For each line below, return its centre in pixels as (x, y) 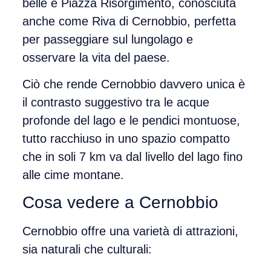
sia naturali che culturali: (87, 250)
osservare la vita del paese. (96, 57)
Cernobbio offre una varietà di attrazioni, (130, 231)
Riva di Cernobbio (139, 21)
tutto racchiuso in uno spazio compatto (126, 138)
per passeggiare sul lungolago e (107, 39)
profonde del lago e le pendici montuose (129, 120)
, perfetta (211, 21)
